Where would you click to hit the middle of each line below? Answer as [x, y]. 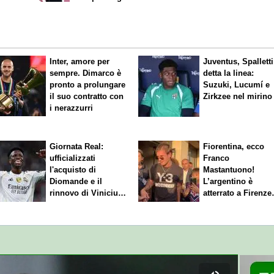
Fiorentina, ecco [234, 146]
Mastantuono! [229, 169]
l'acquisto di [73, 169]
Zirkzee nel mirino [238, 97]
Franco [217, 158]
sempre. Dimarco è [86, 73]
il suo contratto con [87, 97]
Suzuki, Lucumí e [237, 85]
